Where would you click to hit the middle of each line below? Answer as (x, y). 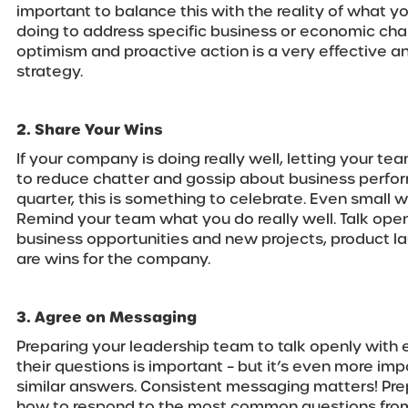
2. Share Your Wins (92, 130)
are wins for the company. (113, 260)
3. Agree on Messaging (108, 318)
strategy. (50, 72)
